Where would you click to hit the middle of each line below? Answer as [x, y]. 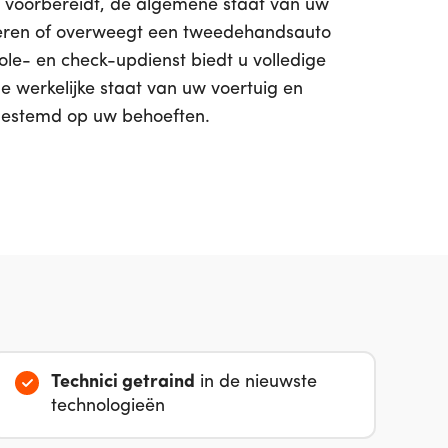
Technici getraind [123, 382]
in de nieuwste [256, 382]
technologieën [108, 406]
